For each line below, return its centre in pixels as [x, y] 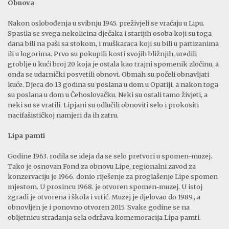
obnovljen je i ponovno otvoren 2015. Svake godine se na [99, 207]
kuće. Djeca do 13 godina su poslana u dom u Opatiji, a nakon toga [113, 85]
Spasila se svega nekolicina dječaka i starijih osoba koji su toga [110, 33]
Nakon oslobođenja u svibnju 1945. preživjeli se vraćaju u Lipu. [106, 23]
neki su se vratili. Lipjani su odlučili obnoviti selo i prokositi [103, 105]
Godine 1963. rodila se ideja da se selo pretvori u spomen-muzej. [110, 156]
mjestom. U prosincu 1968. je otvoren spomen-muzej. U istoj [105, 187]
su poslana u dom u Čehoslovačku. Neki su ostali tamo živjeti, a [108, 95]
